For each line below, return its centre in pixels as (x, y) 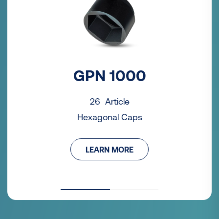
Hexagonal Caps (109, 117)
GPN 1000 (109, 76)
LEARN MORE (109, 149)
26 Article (109, 102)
